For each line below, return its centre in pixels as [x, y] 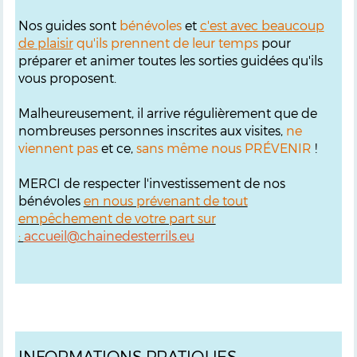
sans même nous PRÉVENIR [224, 147]
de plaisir [45, 42]
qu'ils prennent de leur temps [165, 42]
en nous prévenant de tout [165, 200]
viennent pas [58, 147]
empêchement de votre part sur [117, 218]
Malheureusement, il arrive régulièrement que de [167, 112]
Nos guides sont [69, 25]
